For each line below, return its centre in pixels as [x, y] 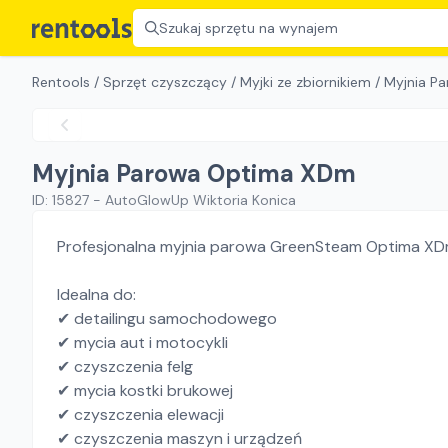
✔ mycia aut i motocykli [142, 342]
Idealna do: [96, 294]
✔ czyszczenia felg [125, 366]
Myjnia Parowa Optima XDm [194, 173]
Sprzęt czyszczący [165, 82]
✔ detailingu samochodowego [167, 318]
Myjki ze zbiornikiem [305, 82]
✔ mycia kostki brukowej [145, 390]
